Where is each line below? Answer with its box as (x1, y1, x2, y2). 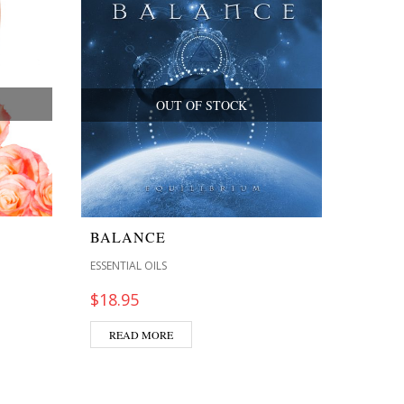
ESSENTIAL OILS (90, 258, 167, 273)
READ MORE (109, 327, 173, 342)
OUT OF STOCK (156, 96, 247, 114)
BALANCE (90, 227, 166, 246)
